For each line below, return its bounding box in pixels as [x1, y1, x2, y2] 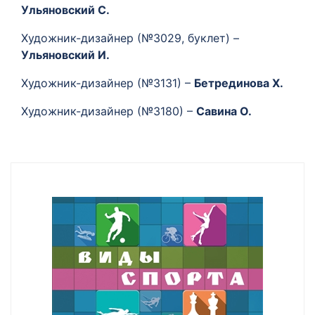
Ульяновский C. [21, 3, 110, 17]
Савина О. [196, 104, 252, 118]
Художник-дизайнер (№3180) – [21, 104, 196, 118]
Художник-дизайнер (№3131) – [21, 76, 194, 90]
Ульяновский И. [21, 48, 110, 62]
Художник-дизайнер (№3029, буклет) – [21, 31, 239, 45]
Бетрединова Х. [194, 76, 283, 90]
